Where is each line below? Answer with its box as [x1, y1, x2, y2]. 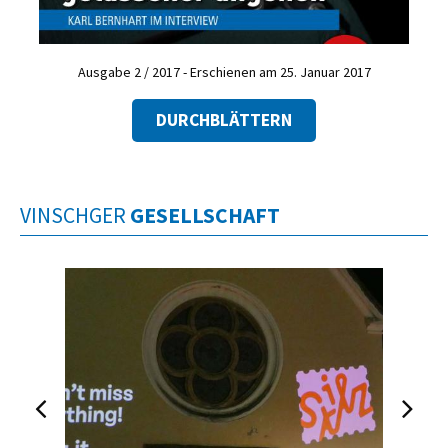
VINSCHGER [20, 202, 130, 230]
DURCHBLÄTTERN [156, 109, 292, 132]
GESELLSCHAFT [130, 202, 280, 230]
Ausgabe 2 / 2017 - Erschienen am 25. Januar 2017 [77, 62, 371, 81]
